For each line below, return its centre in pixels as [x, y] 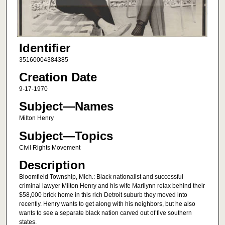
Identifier [44, 48]
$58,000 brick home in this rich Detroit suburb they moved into [103, 195]
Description [52, 165]
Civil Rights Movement [49, 147]
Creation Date [58, 77]
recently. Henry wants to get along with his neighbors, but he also [107, 204]
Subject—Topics [66, 136]
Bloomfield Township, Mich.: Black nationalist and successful [101, 177]
